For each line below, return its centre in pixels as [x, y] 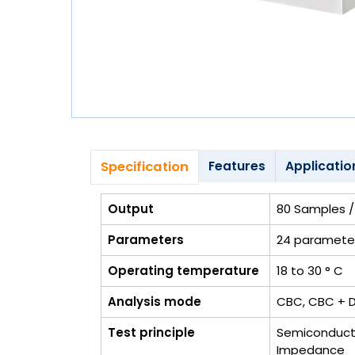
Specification [145, 166]
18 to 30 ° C [310, 270]
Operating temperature [183, 270]
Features [237, 166]
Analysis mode [155, 301]
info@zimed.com [128, 107]
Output [131, 208]
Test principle [151, 332]
